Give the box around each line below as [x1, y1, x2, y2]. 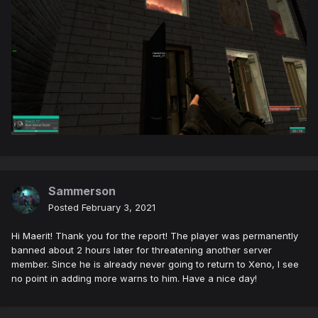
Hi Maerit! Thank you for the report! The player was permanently [11, 230, 298, 242]
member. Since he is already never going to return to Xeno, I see [11, 258, 299, 270]
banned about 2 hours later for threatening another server [11, 244, 272, 256]
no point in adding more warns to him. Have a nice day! [11, 273, 257, 285]
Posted [48, 202, 82, 214]
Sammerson [48, 184, 116, 199]
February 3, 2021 [82, 202, 155, 214]
